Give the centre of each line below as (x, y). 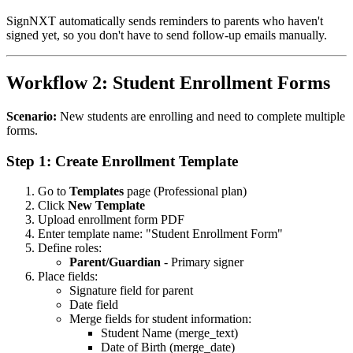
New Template (106, 206)
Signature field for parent (131, 291)
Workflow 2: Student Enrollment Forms (168, 83)
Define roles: (70, 248)
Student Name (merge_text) (169, 333)
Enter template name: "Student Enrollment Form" (160, 234)
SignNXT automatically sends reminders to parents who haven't (165, 21)
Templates (97, 191)
